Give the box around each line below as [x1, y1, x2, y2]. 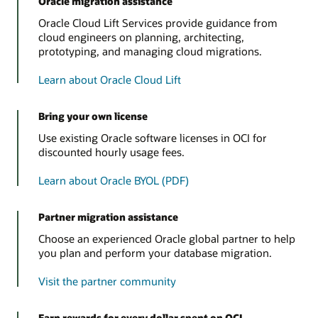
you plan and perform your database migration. [38, 246, 272, 261]
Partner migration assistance [38, 209, 178, 224]
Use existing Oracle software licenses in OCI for [38, 131, 267, 146]
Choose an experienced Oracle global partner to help [38, 231, 295, 246]
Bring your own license [38, 109, 148, 123]
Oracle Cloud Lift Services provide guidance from [38, 16, 278, 31]
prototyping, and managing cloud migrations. [38, 44, 262, 59]
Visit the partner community [38, 274, 176, 289]
